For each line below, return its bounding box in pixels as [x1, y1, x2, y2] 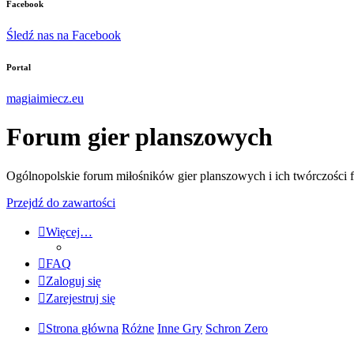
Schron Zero [205, 321, 268, 335]
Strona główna [46, 321, 119, 335]
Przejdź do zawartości [6, 195, 115, 209]
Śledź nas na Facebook [6, 28, 121, 42]
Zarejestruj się [46, 291, 115, 305]
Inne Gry [157, 321, 202, 335]
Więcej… [46, 224, 92, 239]
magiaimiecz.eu [6, 91, 84, 105]
